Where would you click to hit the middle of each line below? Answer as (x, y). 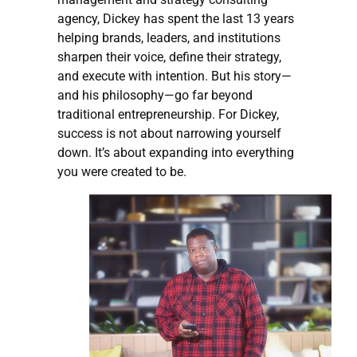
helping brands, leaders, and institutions (169, 37)
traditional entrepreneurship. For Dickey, (168, 114)
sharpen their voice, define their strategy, (169, 57)
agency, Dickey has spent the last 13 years (176, 18)
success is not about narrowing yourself (169, 133)
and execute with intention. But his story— (175, 76)
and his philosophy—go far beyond (155, 95)
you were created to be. (122, 171)
